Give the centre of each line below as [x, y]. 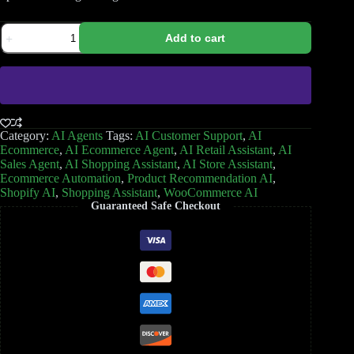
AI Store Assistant [228, 164]
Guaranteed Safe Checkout [156, 206]
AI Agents [77, 136]
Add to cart [196, 38]
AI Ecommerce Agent [119, 150]
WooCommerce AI [211, 193]
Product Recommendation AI [200, 179]
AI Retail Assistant [226, 150]
